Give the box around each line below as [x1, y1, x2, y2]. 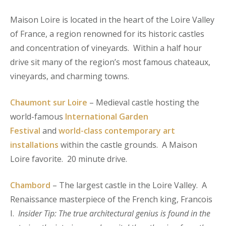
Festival [10, 125, 40, 136]
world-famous [10, 110, 65, 122]
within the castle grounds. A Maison [59, 139, 197, 150]
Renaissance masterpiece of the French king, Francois [10, 193, 212, 205]
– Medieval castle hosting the [87, 96, 199, 108]
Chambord [10, 179, 50, 191]
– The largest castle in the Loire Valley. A [50, 179, 207, 191]
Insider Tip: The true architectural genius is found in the [18, 207, 210, 219]
